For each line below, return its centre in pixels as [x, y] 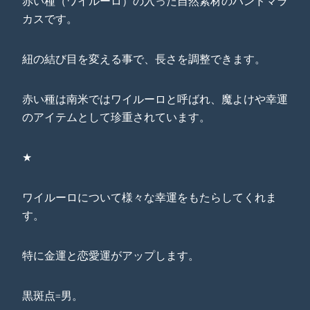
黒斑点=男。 [53, 296]
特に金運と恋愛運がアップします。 [111, 256]
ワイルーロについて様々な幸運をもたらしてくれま [149, 198]
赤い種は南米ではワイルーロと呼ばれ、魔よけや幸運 [155, 99]
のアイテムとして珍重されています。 [116, 117]
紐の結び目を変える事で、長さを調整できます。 [144, 59]
